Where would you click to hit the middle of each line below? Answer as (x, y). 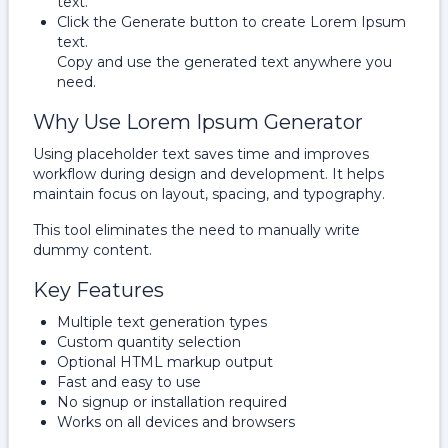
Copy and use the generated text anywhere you (224, 62)
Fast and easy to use (129, 382)
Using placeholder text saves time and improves (201, 154)
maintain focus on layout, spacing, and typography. (209, 194)
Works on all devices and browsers (176, 422)
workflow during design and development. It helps (208, 174)
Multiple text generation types (162, 322)
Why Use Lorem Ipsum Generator (198, 122)
